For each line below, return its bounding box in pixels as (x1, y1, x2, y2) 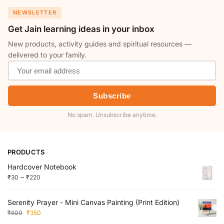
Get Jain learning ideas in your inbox (8, 24, 154, 34)
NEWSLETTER (13, 9, 57, 16)
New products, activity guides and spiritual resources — (8, 39, 191, 48)
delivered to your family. (8, 50, 86, 59)
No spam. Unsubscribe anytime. (67, 111, 157, 119)
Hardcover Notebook (7, 162, 76, 171)
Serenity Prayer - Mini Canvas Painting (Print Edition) (7, 197, 179, 206)
